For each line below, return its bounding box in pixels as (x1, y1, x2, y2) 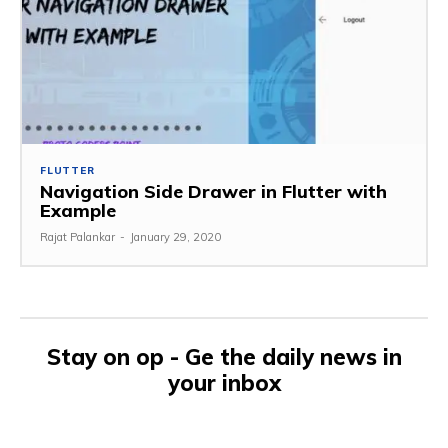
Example (40, 199, 116, 223)
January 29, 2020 (130, 230, 221, 245)
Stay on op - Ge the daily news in (46, 343, 402, 372)
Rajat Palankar (40, 230, 115, 245)
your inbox (167, 369, 281, 398)
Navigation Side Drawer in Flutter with (40, 180, 387, 204)
